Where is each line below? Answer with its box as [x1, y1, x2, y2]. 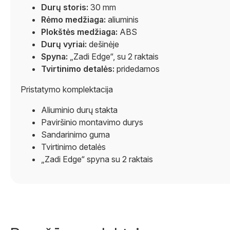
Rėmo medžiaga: [41, 14, 106, 25]
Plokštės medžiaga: [41, 27, 118, 37]
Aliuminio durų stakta [41, 105, 118, 115]
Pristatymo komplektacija [21, 84, 113, 94]
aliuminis [106, 14, 139, 25]
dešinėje [87, 39, 119, 49]
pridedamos [114, 64, 160, 74]
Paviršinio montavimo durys [41, 117, 143, 127]
